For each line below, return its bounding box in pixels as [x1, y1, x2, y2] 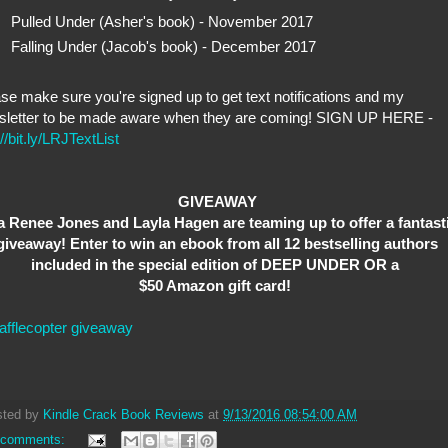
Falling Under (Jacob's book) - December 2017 [10, 38, 316, 56]
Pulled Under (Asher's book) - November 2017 [10, 13, 313, 31]
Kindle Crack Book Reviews [43, 407, 204, 422]
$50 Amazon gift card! [139, 276, 295, 294]
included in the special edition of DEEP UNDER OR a [31, 255, 403, 273]
